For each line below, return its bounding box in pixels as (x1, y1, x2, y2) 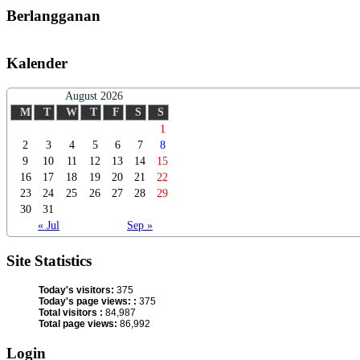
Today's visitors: (39, 284, 117, 297)
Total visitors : (39, 307, 105, 319)
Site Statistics (6, 252, 92, 269)
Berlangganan (6, 6, 100, 24)
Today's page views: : (39, 296, 139, 308)
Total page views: (39, 318, 120, 330)
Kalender (6, 55, 67, 72)
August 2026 (64, 89, 123, 102)
